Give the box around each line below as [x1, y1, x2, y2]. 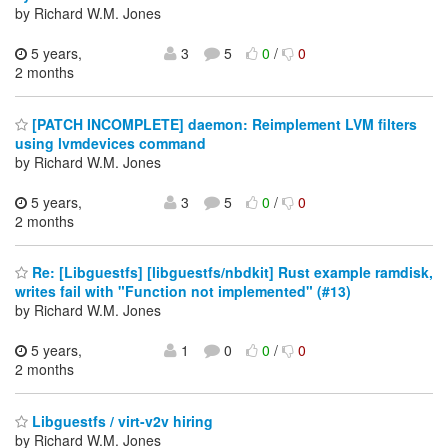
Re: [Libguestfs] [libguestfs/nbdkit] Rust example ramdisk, [28, 262, 433, 283]
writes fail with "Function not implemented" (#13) [15, 281, 351, 302]
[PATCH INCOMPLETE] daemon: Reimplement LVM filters [28, 113, 417, 134]
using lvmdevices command [15, 132, 206, 153]
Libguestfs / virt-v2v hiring [28, 410, 213, 431]
